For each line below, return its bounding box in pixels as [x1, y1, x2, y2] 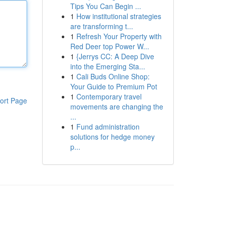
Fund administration [76, 122, 140, 132]
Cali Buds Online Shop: [76, 71, 150, 81]
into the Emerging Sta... [70, 61, 145, 71]
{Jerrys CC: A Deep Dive [76, 51, 154, 61]
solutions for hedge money [70, 132, 155, 142]
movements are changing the [70, 101, 163, 111]
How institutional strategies [76, 11, 161, 21]
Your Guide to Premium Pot [70, 81, 157, 91]
